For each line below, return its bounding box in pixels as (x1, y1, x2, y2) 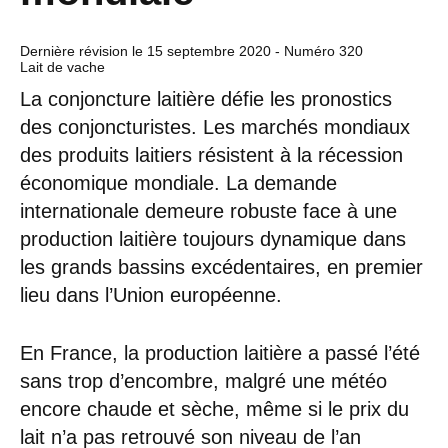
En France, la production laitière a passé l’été (20, 341, 420, 364)
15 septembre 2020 (147, 42, 271, 59)
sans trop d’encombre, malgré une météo (20, 369, 387, 392)
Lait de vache (20, 58, 105, 75)
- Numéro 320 (271, 42, 363, 59)
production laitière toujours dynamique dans (20, 227, 406, 250)
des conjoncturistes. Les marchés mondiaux (20, 115, 410, 138)
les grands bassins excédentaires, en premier (20, 255, 423, 278)
